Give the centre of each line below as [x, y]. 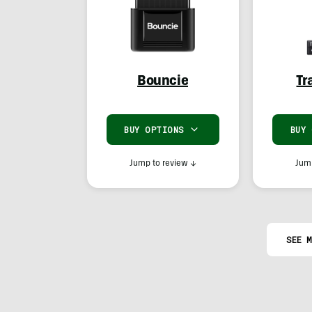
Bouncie [163, 82]
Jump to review [158, 164]
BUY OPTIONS [154, 130]
